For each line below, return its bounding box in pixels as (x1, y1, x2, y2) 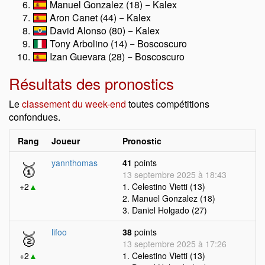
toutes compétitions (126, 97, 209, 111)
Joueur (51, 135, 80, 147)
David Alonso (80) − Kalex (47, 24, 160, 37)
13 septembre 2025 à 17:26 (122, 238, 227, 250)
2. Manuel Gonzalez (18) (122, 192, 215, 204)
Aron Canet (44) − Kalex (47, 11, 151, 24)
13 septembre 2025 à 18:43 (122, 169, 227, 180)
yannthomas (51, 157, 98, 169)
